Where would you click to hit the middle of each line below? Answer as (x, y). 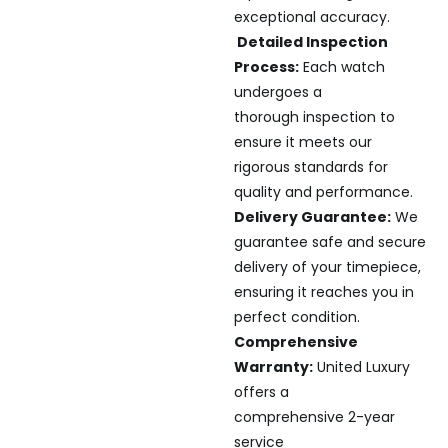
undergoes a (277, 91)
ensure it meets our (302, 141)
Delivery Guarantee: (312, 216)
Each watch (341, 66)
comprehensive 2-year (314, 416)
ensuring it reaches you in (323, 291)
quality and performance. (323, 191)
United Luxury (361, 366)
